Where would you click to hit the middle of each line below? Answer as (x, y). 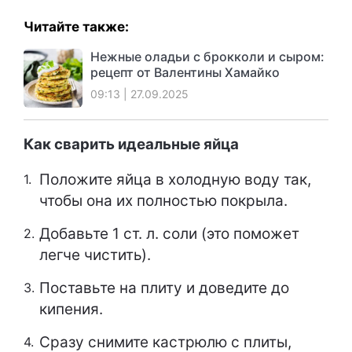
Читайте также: (76, 27)
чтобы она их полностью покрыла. (163, 200)
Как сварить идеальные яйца (131, 144)
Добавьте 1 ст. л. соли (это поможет (169, 233)
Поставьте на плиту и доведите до (164, 288)
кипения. (71, 309)
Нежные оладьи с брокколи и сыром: (207, 57)
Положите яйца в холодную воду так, (175, 179)
